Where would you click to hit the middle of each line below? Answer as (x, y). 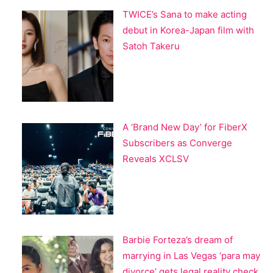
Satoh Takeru (151, 46)
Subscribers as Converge (177, 143)
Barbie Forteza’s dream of (178, 240)
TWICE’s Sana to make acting (185, 15)
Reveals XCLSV (156, 159)
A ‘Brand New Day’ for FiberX (185, 127)
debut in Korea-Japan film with (188, 30)
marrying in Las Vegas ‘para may (191, 256)
